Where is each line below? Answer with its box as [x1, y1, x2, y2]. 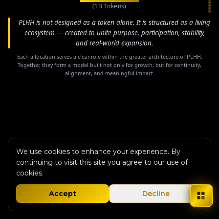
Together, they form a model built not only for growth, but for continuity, [18, 61, 201, 68]
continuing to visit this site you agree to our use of [16, 158, 188, 167]
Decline [142, 189, 170, 198]
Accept [49, 189, 76, 198]
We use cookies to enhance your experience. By [16, 147, 180, 156]
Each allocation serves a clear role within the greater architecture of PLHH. [17, 53, 202, 60]
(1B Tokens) [92, 2, 127, 11]
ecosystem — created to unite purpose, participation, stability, [24, 28, 205, 37]
